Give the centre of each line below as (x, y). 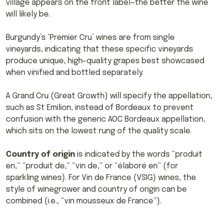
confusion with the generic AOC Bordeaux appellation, (106, 120)
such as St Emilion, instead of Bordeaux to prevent (100, 108)
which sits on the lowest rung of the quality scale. (99, 131)
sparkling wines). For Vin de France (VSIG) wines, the (101, 178)
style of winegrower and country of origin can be (96, 190)
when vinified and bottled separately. (75, 73)
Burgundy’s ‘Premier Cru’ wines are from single (90, 38)
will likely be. (30, 15)
